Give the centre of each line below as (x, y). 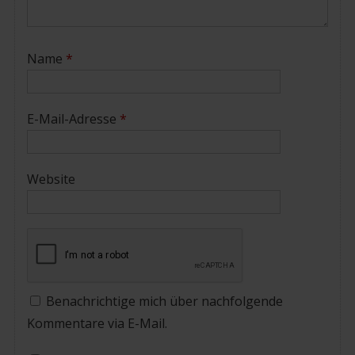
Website (51, 179)
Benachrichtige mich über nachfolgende (164, 301)
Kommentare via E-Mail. (97, 323)
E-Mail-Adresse (73, 118)
